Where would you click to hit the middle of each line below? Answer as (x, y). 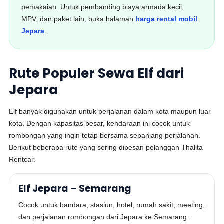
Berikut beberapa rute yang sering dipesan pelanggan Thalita (106, 147)
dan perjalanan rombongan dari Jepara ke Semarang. (104, 217)
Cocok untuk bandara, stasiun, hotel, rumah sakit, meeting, (112, 205)
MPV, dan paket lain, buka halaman (79, 19)
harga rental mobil (167, 19)
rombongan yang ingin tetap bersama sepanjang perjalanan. (105, 135)
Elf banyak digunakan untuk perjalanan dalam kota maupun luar (110, 111)
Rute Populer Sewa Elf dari (97, 73)
